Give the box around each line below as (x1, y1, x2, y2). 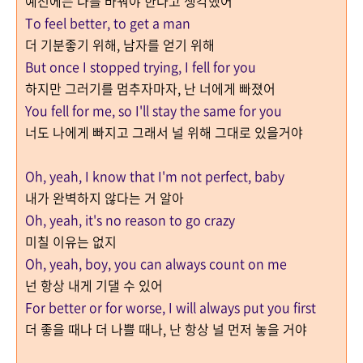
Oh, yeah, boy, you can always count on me (25, 254, 287, 273)
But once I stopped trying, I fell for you (25, 57, 256, 76)
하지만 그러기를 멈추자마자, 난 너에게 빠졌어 (25, 79, 279, 98)
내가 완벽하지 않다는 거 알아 (25, 188, 187, 207)
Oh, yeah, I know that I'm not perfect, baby (25, 166, 284, 186)
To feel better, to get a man (25, 13, 190, 32)
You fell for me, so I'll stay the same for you (25, 100, 282, 120)
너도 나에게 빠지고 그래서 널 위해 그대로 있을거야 (25, 122, 306, 142)
